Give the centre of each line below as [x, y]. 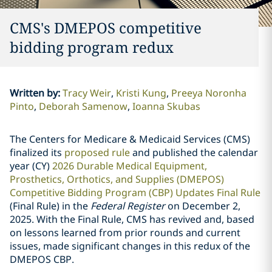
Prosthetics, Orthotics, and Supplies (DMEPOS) [117, 179]
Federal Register [129, 206]
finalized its [37, 152]
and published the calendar [195, 152]
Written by [33, 93]
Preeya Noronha [209, 93]
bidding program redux [92, 47]
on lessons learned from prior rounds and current [125, 233]
